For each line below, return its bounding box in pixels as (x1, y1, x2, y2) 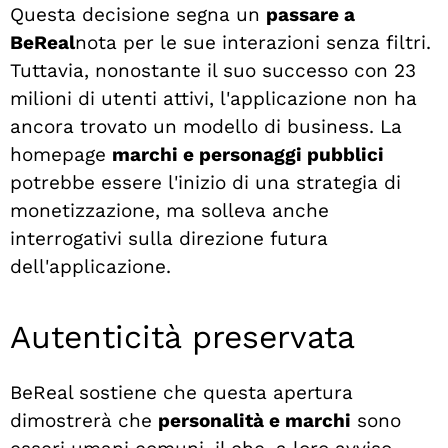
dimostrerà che (10, 408, 158, 432)
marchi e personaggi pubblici (112, 143, 384, 167)
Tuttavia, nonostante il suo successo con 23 (10, 59, 416, 83)
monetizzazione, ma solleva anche (10, 199, 329, 223)
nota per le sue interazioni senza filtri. (75, 31, 431, 55)
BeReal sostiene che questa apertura (10, 380, 353, 404)
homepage (10, 143, 112, 167)
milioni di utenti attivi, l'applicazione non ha (10, 87, 417, 111)
